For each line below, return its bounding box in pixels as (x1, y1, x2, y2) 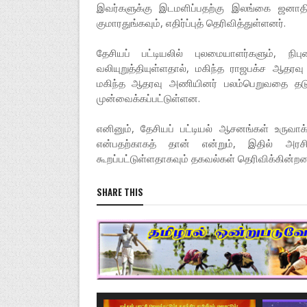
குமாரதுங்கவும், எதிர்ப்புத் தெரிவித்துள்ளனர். (96, 16, 286, 29)
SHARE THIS (96, 185, 143, 199)
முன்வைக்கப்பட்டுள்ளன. (96, 91, 200, 105)
